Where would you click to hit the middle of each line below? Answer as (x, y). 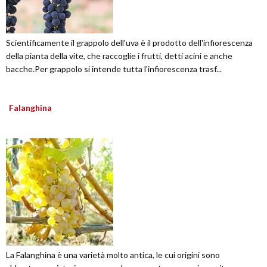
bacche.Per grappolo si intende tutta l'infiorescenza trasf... (114, 69)
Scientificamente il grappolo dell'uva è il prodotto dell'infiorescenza (129, 43)
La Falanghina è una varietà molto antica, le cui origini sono (113, 255)
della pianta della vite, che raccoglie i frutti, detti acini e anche (119, 56)
